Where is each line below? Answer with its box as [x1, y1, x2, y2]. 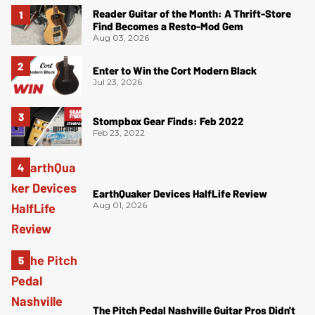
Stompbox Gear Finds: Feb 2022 [93, 115, 244, 128]
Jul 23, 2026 [93, 77, 142, 88]
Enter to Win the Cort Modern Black [93, 64, 257, 77]
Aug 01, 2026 [93, 199, 147, 210]
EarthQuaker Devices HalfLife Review [93, 186, 267, 200]
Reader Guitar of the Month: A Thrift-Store [93, 6, 291, 20]
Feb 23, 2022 [93, 127, 145, 139]
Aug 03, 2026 [93, 32, 149, 43]
